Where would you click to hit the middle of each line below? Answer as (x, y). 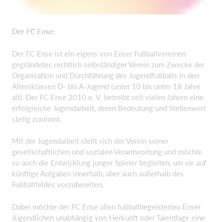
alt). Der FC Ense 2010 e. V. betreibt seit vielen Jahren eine (108, 97)
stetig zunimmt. (38, 119)
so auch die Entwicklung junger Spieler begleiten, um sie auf (109, 163)
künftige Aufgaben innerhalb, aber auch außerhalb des (98, 173)
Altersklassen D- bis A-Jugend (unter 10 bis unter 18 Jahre (106, 86)
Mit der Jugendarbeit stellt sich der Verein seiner (90, 141)
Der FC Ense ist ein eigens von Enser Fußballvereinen (99, 53)
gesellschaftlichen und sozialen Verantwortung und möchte (107, 152)
